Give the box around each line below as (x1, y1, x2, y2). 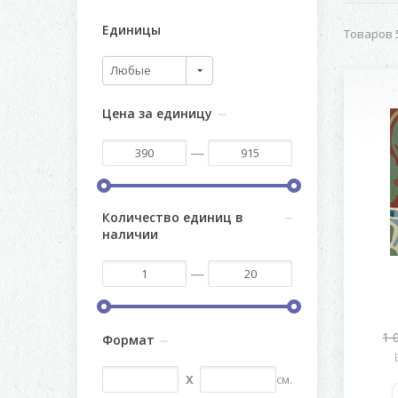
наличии (102, 226, 158, 243)
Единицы (102, 21, 161, 38)
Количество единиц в (102, 209, 243, 226)
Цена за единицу (102, 105, 212, 122)
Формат (102, 331, 155, 348)
